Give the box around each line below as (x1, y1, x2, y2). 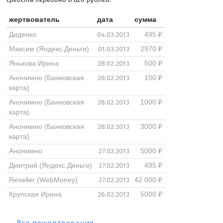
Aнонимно (8, 147, 42, 155)
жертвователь (8, 16, 60, 23)
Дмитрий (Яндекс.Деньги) (8, 162, 92, 169)
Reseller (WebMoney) (8, 176, 78, 184)
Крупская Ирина (8, 191, 62, 198)
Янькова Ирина (8, 60, 59, 67)
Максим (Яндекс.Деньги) (8, 45, 89, 53)
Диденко (8, 31, 36, 38)
